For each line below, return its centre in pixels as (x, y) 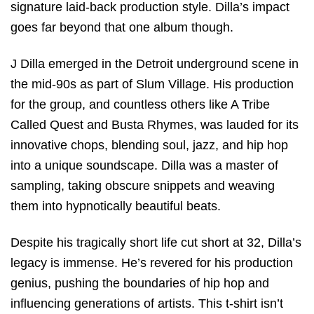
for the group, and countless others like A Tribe (140, 104)
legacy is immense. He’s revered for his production (152, 263)
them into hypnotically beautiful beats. (116, 206)
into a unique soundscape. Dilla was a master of (144, 165)
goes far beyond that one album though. (122, 27)
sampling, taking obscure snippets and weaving (143, 185)
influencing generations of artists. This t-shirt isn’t (147, 304)
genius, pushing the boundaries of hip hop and (140, 284)
